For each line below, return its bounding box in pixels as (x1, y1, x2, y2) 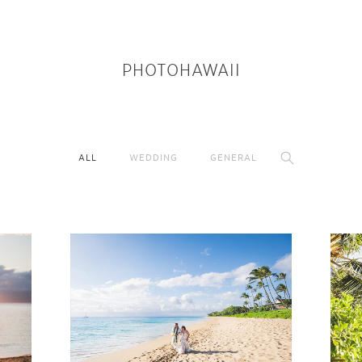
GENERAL (209, 152, 257, 163)
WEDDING (128, 152, 178, 163)
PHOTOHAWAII (121, 61, 241, 80)
